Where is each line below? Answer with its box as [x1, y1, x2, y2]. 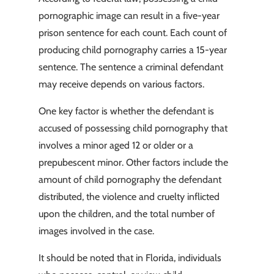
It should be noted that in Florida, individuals [38, 252, 221, 264]
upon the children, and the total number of [38, 208, 215, 220]
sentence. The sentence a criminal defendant [38, 61, 223, 73]
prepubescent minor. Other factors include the [38, 157, 228, 169]
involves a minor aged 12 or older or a [38, 139, 193, 152]
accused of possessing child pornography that [38, 122, 228, 135]
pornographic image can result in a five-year [38, 10, 220, 22]
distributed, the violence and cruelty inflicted [38, 191, 220, 203]
